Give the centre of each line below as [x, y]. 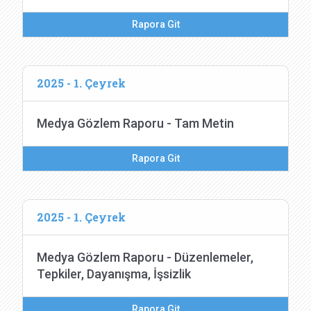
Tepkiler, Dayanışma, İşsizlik [114, 274]
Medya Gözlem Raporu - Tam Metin [135, 123]
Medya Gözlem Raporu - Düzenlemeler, [145, 257]
